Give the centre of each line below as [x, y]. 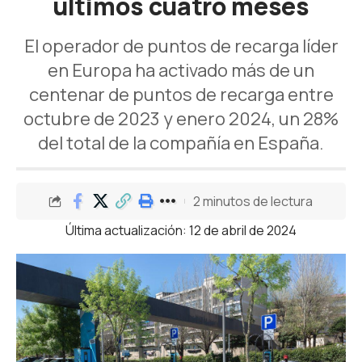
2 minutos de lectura [253, 201]
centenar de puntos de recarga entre [181, 95]
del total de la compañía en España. [181, 143]
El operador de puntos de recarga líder [181, 46]
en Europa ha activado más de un [181, 70]
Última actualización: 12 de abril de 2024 [181, 230]
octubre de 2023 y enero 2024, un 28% [181, 119]
